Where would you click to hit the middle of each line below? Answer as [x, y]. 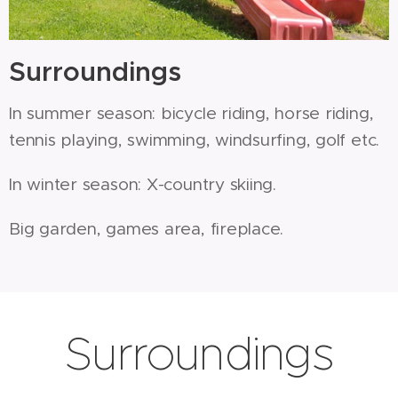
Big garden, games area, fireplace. [147, 228]
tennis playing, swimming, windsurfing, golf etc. [195, 139]
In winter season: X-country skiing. [143, 184]
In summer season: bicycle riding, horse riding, [191, 113]
